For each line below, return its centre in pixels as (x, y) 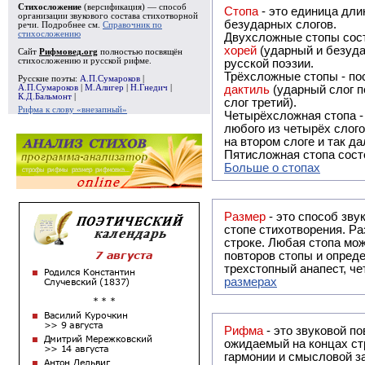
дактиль (247, 90)
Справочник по (132, 25)
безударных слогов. (282, 24)
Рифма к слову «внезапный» (73, 110)
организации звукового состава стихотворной (108, 16)
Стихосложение (50, 7)
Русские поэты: (49, 79)
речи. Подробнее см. (60, 25)
